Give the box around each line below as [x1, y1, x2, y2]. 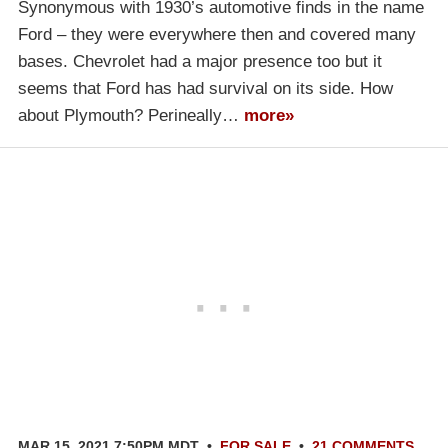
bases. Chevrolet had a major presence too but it [18, 51, 382, 71]
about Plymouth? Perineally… [18, 105, 244, 125]
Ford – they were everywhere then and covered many [18, 24, 416, 44]
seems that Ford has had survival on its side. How [18, 78, 393, 98]
